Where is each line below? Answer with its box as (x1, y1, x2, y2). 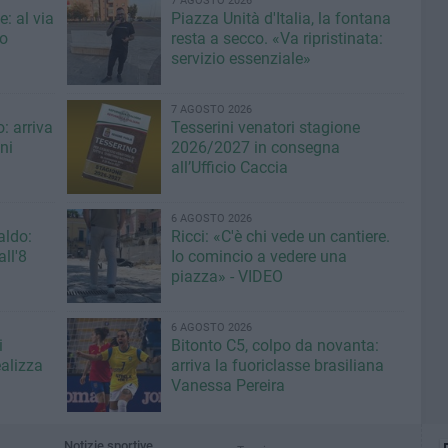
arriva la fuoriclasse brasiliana (170, 356, 384, 375)
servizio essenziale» (170, 49, 311, 68)
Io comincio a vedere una (170, 247, 347, 266)
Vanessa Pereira (170, 376, 285, 395)
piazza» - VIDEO (170, 267, 283, 286)
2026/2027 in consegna (170, 138, 340, 157)
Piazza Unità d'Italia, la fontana (170, 9, 391, 28)
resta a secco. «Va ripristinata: (170, 29, 383, 48)
